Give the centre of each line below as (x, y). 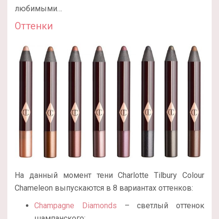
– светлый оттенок (160, 206)
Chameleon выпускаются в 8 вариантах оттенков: (104, 188)
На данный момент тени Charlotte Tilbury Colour (109, 175)
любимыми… (38, 9)
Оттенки (34, 26)
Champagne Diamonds (76, 206)
